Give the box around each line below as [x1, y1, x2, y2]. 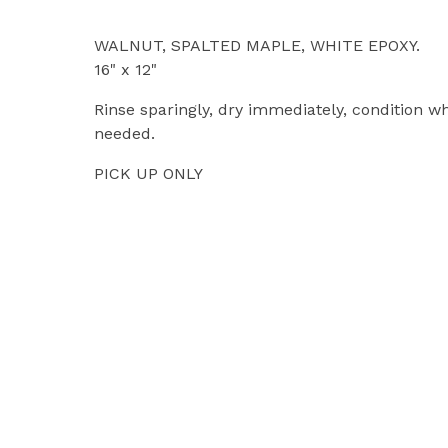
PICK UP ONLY [94, 164, 204, 183]
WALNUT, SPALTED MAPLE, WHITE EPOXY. [94, 36, 421, 55]
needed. [94, 124, 156, 143]
